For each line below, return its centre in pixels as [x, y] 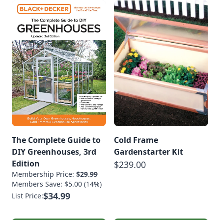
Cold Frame [136, 140]
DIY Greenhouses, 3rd [54, 151]
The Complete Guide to [56, 140]
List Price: [27, 195]
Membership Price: [44, 174]
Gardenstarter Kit [149, 151]
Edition [26, 163]
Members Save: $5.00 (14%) [57, 184]
